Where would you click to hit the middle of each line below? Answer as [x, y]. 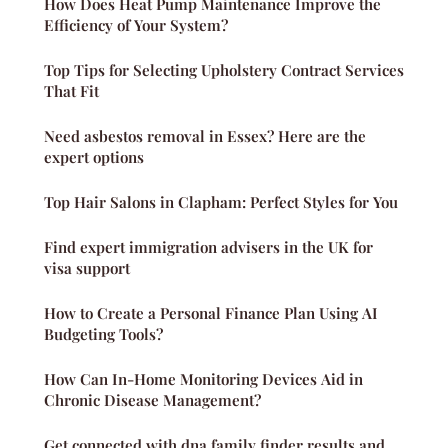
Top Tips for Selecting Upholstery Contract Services [224, 70]
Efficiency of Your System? [136, 25]
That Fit [71, 91]
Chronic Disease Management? [152, 400]
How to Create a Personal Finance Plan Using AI [211, 313]
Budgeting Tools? [103, 334]
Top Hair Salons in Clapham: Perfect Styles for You [221, 202]
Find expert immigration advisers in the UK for [208, 247]
